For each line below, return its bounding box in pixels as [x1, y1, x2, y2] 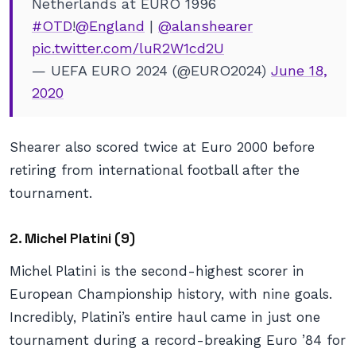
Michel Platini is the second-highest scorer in [10, 263, 304, 279]
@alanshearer [158, 17, 253, 34]
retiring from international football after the [10, 162, 300, 178]
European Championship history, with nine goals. [10, 286, 332, 302]
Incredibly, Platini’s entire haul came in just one [10, 309, 320, 325]
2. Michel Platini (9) [10, 230, 135, 247]
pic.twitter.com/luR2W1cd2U [32, 40, 224, 56]
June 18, [271, 62, 327, 79]
